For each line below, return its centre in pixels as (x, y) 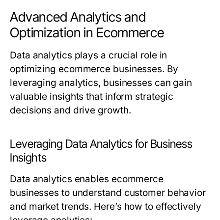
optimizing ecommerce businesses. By (94, 69)
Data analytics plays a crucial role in (89, 55)
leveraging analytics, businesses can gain (101, 83)
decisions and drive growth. (70, 110)
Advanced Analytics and (78, 17)
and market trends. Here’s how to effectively (106, 206)
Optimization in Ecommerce (87, 33)
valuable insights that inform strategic (92, 96)
